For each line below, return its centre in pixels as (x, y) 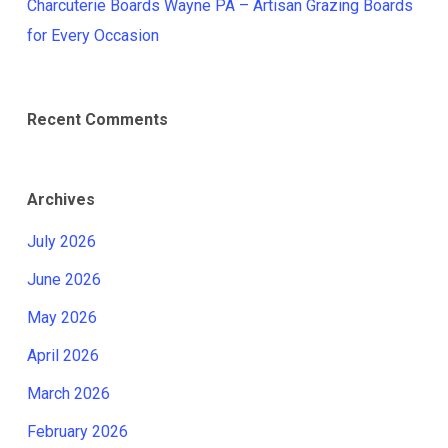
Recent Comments (97, 119)
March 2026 (68, 393)
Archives (60, 199)
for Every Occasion (92, 35)
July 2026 (61, 241)
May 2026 (61, 317)
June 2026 (63, 279)
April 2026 (62, 355)
